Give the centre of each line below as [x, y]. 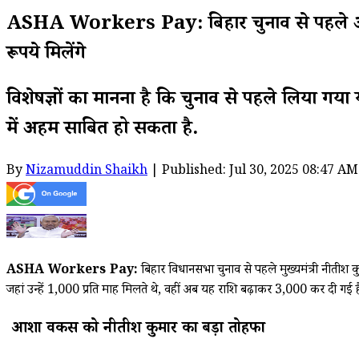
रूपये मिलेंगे [46, 55]
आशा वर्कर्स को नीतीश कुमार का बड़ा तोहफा [136, 330]
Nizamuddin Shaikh [87, 171]
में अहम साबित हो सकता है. [102, 131]
